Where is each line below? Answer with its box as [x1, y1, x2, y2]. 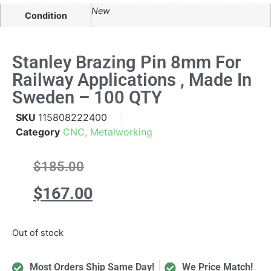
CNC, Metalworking [63, 125, 152, 138]
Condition [24, 10, 67, 21]
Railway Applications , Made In [12, 69, 252, 90]
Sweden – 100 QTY [12, 87, 162, 108]
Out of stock [12, 227, 64, 238]
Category [16, 125, 60, 138]
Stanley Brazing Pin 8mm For [12, 51, 241, 73]
